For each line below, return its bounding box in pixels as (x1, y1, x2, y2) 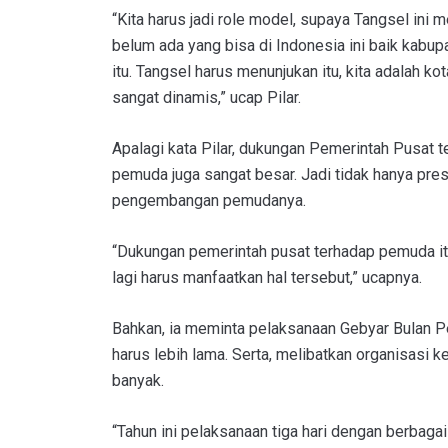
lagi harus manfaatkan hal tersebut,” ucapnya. (112, 267, 422, 287)
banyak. (112, 370, 164, 390)
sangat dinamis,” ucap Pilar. (112, 87, 301, 107)
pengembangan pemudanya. (112, 190, 306, 210)
